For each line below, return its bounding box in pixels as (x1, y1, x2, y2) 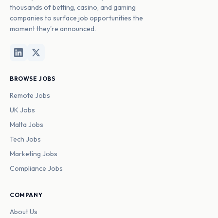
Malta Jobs (10, 120, 43, 129)
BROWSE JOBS (10, 75, 55, 82)
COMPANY (10, 191, 43, 199)
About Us (10, 207, 37, 216)
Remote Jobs (10, 91, 50, 100)
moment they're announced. (10, 24, 96, 33)
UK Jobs (10, 106, 35, 114)
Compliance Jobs (10, 164, 63, 173)
